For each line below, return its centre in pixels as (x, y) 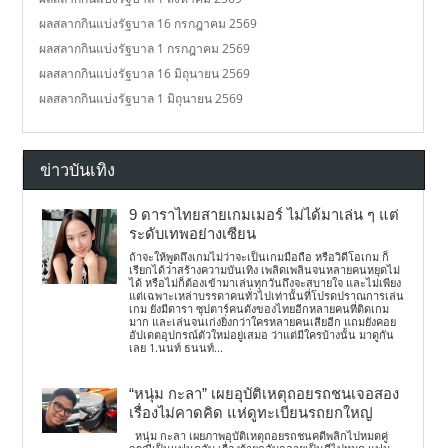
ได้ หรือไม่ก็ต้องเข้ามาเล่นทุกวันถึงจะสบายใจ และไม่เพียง (265, 282)
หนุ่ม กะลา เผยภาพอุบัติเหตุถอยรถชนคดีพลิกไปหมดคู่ (259, 436)
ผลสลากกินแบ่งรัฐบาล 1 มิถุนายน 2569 (141, 99)
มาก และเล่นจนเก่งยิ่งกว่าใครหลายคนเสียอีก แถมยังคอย (263, 321)
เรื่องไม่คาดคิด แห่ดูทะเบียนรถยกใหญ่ (251, 413)
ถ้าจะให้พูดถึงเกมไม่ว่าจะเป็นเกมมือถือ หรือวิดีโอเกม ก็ (259, 256)
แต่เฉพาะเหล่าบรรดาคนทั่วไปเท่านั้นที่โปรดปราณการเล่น (267, 295)
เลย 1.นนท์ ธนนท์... (176, 347)
